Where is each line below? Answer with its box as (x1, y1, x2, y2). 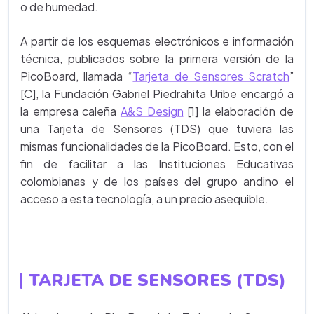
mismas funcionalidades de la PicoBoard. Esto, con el (20, 139, 294, 153)
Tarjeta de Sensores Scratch (132, 69, 290, 83)
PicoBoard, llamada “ (20, 69, 133, 83)
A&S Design (120, 104, 184, 118)
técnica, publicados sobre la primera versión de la (20, 51, 294, 66)
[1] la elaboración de (183, 104, 294, 118)
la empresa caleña (20, 104, 121, 118)
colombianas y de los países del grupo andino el (20, 174, 294, 189)
